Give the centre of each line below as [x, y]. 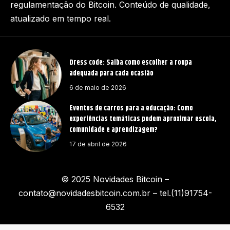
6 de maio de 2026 [98, 87]
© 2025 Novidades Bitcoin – [115, 179]
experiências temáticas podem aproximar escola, [143, 119]
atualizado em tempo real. [61, 19]
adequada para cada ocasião [111, 73]
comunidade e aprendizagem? [113, 130]
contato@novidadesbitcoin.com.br [84, 193]
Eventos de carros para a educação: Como [131, 109]
